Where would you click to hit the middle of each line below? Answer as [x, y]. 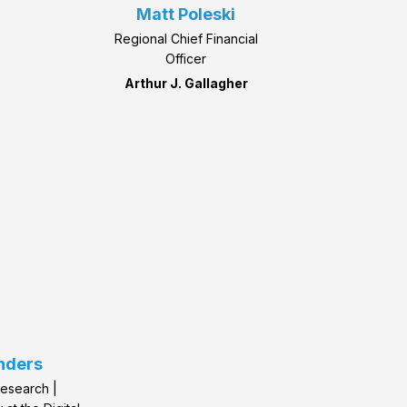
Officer [186, 59]
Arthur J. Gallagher [186, 84]
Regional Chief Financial [186, 39]
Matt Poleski [186, 15]
